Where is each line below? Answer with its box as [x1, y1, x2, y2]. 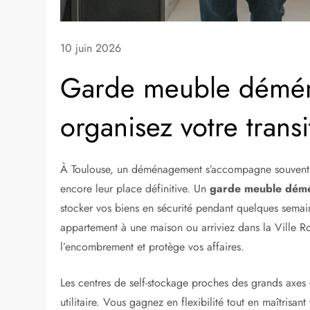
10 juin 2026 [60, 40, 122, 57]
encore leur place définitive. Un [60, 181, 210, 197]
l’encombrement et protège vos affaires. [60, 239, 245, 255]
